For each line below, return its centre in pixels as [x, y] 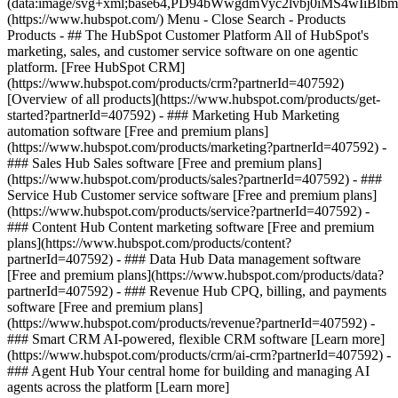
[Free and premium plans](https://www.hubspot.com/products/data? [195, 275]
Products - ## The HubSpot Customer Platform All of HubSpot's [188, 35]
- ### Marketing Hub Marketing [249, 115]
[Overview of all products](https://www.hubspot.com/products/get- [194, 99]
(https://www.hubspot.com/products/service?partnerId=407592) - [188, 211]
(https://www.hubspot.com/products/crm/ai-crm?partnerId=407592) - [199, 355]
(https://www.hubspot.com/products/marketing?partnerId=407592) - [197, 147]
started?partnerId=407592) [83, 115]
